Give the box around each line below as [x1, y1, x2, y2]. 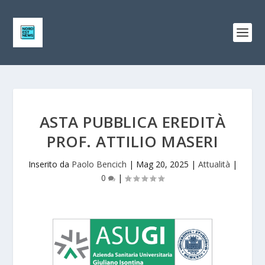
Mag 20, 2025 [135, 159, 189, 170]
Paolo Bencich [71, 159, 127, 170]
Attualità [198, 159, 230, 170]
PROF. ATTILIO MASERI [47, 131, 218, 152]
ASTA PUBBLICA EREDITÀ [39, 111, 226, 132]
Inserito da [28, 159, 72, 170]
